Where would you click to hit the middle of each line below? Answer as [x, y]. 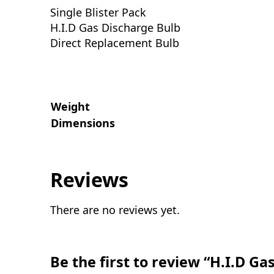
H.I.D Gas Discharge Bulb [115, 28]
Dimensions [83, 123]
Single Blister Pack [98, 12]
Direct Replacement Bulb [115, 43]
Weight [70, 106]
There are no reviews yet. [115, 210]
